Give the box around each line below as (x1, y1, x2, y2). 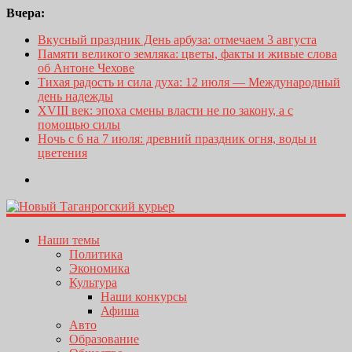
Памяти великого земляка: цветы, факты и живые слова (38, 47, 337, 60)
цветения (38, 146, 87, 159)
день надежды (38, 90, 113, 103)
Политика (69, 247, 123, 262)
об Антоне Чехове (38, 61, 134, 75)
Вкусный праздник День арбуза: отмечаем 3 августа (38, 33, 317, 46)
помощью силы (38, 118, 120, 131)
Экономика (69, 262, 130, 276)
